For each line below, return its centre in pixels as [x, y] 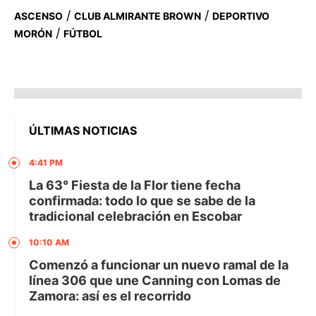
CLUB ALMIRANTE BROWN [138, 16]
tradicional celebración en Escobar [135, 216]
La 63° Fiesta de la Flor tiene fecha [135, 185]
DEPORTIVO [241, 16]
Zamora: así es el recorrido [110, 296]
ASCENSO [38, 16]
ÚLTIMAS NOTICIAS [83, 130]
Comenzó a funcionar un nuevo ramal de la [159, 265]
